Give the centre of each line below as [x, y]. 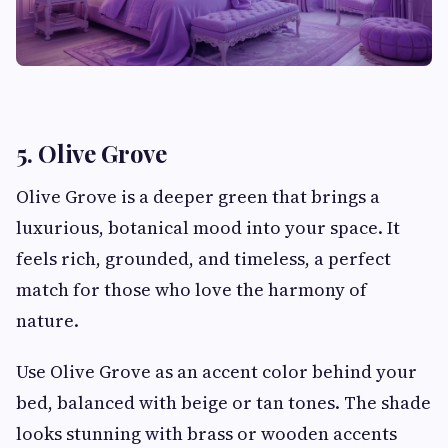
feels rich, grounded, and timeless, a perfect [203, 258]
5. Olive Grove [91, 152]
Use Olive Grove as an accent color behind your [216, 371]
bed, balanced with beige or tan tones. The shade [223, 402]
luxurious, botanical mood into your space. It [208, 227]
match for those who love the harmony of [191, 289]
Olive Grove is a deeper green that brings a [198, 196]
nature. [47, 320]
